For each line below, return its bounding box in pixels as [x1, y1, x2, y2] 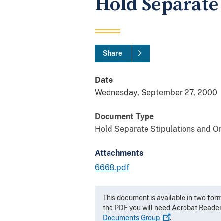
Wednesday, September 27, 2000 [95, 87, 217, 97]
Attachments [95, 148, 143, 158]
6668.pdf [95, 162, 129, 172]
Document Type [95, 111, 154, 121]
